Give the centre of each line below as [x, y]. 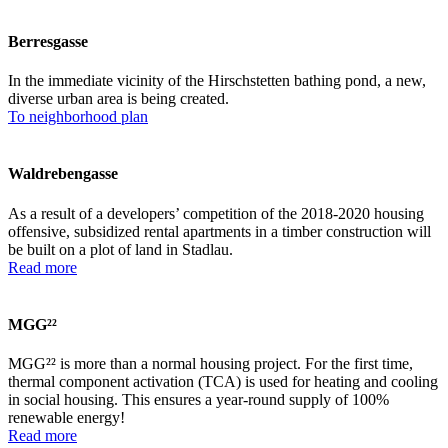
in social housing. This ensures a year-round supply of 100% [198, 400]
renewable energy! [66, 418]
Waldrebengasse [63, 174]
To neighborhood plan [78, 117]
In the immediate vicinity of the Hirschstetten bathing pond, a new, [217, 81]
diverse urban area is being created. [118, 99]
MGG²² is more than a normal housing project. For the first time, [210, 364]
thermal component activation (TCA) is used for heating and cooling [223, 382]
